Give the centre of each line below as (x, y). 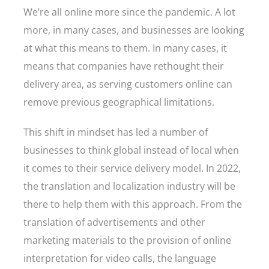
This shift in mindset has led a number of (116, 132)
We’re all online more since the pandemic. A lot (129, 12)
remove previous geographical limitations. (120, 102)
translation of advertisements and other (114, 222)
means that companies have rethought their (124, 66)
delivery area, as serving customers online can (128, 84)
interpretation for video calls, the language (120, 258)
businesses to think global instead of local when (131, 150)
